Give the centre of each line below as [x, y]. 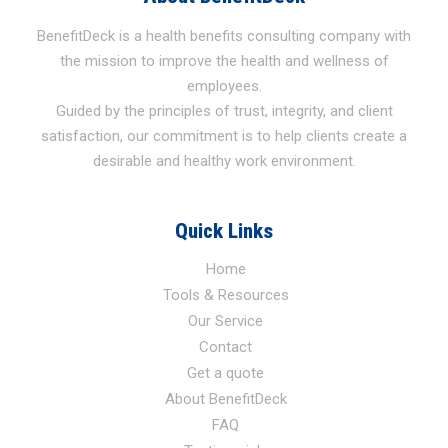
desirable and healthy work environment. [224, 160]
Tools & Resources [225, 294]
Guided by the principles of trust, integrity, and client [224, 110]
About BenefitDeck [225, 398]
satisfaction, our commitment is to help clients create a [224, 135]
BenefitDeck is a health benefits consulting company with [224, 35]
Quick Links [224, 230]
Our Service [225, 320]
